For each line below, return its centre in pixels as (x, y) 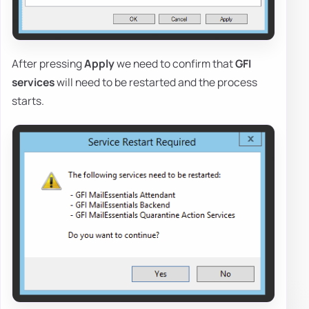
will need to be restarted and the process (156, 82)
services (33, 82)
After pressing (48, 63)
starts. (28, 100)
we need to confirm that (175, 63)
